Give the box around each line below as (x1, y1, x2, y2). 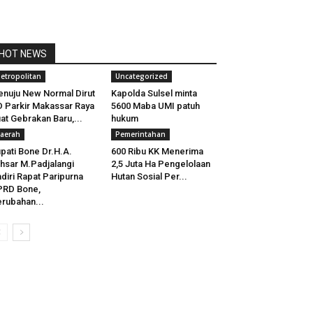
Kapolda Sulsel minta (110, 88, 197, 99)
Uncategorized (115, 71, 168, 81)
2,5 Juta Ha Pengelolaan (110, 159, 210, 169)
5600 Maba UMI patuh (110, 101, 200, 111)
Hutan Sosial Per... (110, 171, 187, 182)
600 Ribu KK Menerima (110, 146, 203, 156)
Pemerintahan (115, 129, 166, 139)
